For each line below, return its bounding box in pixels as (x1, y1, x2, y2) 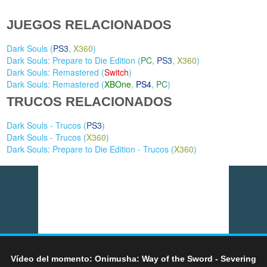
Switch (104, 66, 129, 79)
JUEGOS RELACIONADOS (7, 17, 172, 33)
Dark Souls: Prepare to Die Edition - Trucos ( (7, 143, 175, 156)
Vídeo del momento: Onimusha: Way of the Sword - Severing (11, 253, 256, 263)
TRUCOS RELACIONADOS (7, 94, 173, 110)
